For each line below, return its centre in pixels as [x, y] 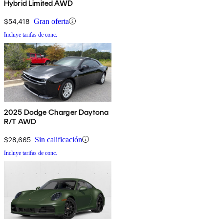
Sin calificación [58, 139]
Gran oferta [51, 21]
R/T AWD [20, 121]
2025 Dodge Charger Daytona [56, 112]
